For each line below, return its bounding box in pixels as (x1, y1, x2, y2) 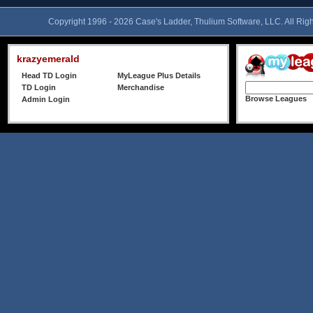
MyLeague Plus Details (117, 71, 201, 80)
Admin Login (22, 95, 70, 103)
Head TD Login (22, 71, 77, 80)
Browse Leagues (245, 94, 307, 103)
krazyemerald (17, 53, 80, 64)
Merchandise (117, 83, 164, 92)
